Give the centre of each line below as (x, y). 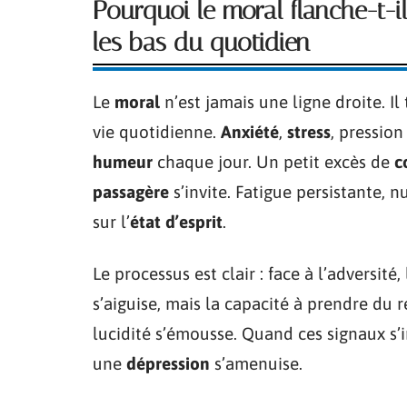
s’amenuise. (256, 363)
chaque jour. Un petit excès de (273, 161)
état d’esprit (176, 221)
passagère (131, 191)
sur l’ (111, 221)
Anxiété (250, 131)
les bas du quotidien (201, 42)
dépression (168, 363)
